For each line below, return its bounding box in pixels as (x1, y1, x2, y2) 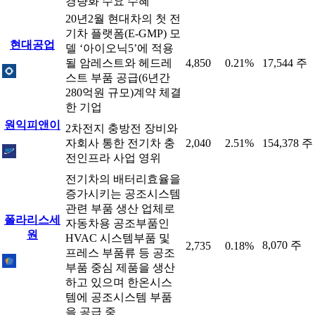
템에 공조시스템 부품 (65, 291, 172, 303)
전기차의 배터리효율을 (65, 173, 181, 185)
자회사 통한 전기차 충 (65, 137, 175, 149)
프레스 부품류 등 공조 (65, 247, 175, 259)
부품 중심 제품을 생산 (65, 262, 175, 274)
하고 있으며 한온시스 (65, 276, 172, 288)
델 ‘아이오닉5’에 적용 (65, 42, 174, 54)
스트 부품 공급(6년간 (65, 72, 170, 84)
